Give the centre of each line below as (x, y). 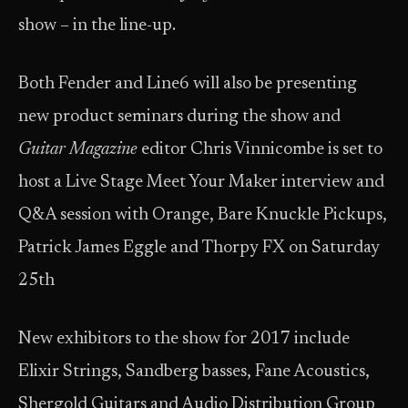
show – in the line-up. (97, 26)
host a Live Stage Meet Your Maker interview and (201, 183)
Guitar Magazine (78, 150)
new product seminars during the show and (179, 117)
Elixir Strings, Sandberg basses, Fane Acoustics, (194, 372)
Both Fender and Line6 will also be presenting (188, 84)
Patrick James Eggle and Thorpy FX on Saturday (199, 248)
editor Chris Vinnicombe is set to (260, 150)
